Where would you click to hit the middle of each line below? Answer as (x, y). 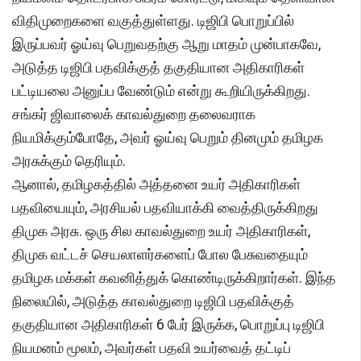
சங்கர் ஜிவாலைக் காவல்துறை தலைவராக (134, 114)
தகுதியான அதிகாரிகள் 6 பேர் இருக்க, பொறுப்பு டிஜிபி (168, 325)
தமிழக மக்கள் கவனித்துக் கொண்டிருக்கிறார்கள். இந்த (174, 278)
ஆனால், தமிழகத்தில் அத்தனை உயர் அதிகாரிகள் (156, 185)
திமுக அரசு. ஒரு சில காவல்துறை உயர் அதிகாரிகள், (161, 231)
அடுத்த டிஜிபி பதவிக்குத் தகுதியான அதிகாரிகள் (158, 68)
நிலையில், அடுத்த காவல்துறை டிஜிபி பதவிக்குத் (153, 301)
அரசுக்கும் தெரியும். (69, 161)
